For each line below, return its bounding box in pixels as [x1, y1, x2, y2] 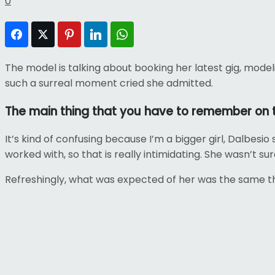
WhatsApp [134, 28, 178, 41]
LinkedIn [107, 28, 141, 41]
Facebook [28, 28, 70, 41]
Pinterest [81, 28, 119, 41]
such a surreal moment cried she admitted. [5, 76, 213, 90]
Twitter [55, 28, 85, 41]
